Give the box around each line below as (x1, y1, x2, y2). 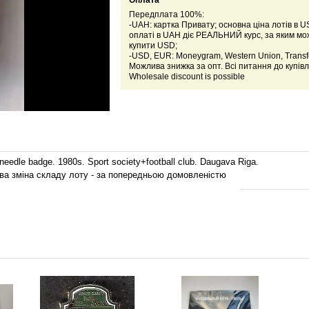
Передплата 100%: (128, 10, 204, 20)
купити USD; (128, 41, 177, 51)
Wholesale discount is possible (128, 72, 245, 82)
